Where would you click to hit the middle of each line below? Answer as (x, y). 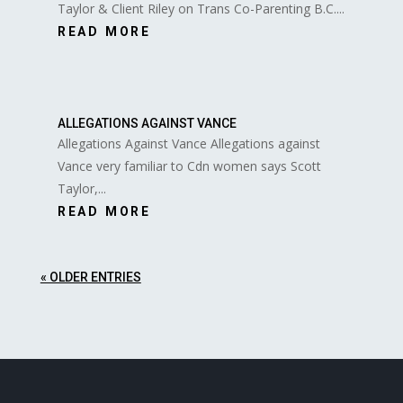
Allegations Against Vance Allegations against (188, 143)
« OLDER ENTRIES (90, 277)
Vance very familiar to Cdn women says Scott (189, 166)
